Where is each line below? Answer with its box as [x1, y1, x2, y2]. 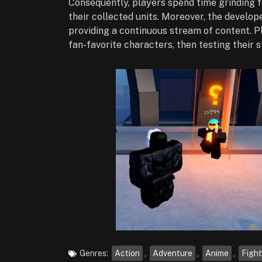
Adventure [153, 249, 192, 258]
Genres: [80, 249, 108, 258]
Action [115, 249, 140, 258]
